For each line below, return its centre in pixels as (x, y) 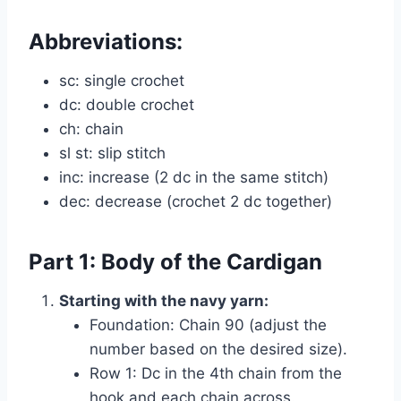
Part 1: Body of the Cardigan (175, 261)
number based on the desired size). (218, 349)
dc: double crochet (127, 104)
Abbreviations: (106, 41)
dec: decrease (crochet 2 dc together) (196, 201)
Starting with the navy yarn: (164, 300)
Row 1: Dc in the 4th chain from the (216, 373)
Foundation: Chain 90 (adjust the (208, 324)
